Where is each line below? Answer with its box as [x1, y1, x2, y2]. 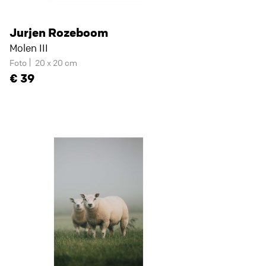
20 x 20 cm [35, 57, 77, 68]
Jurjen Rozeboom [9, 25, 108, 40]
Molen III [9, 42, 48, 54]
